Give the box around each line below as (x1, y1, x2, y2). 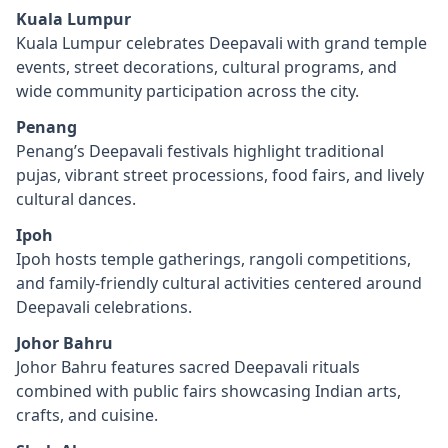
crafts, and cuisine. (16, 404, 158, 426)
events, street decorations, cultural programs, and (16, 56, 397, 78)
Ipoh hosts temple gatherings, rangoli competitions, (16, 248, 411, 270)
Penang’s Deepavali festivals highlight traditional (16, 140, 384, 162)
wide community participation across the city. (16, 80, 359, 102)
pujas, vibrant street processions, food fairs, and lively (16, 164, 424, 186)
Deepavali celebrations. (16, 296, 192, 318)
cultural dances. (16, 188, 136, 210)
